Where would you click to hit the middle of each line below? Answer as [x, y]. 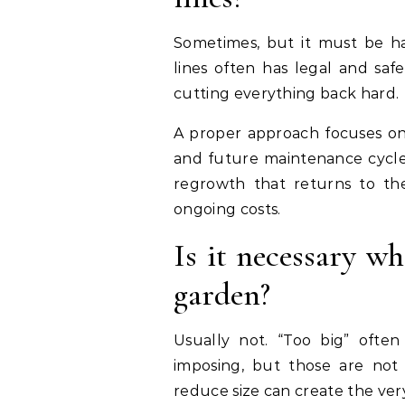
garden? [222, 295]
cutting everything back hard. [287, 94]
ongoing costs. [227, 210]
